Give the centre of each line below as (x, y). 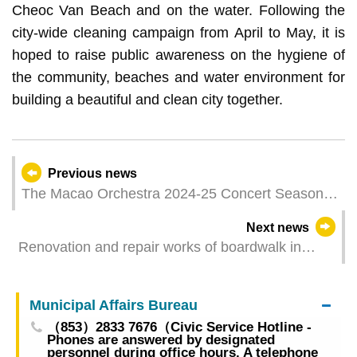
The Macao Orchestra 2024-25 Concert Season (172, 193)
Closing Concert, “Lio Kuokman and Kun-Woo (166, 214)
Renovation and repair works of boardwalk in (159, 247)
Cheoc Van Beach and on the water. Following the (178, 10)
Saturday (47, 289)
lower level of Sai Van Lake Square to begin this (170, 268)
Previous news (93, 173)
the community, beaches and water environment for (178, 77)
